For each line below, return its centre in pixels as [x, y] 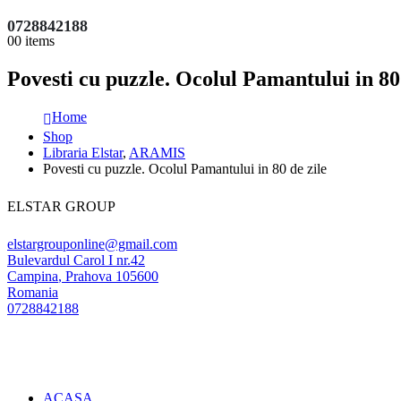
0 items [34, 41]
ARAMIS [157, 153]
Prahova [89, 277]
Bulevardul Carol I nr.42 [76, 260]
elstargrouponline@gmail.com [92, 244]
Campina [33, 277]
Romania [33, 293]
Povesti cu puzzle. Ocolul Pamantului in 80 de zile [185, 169]
